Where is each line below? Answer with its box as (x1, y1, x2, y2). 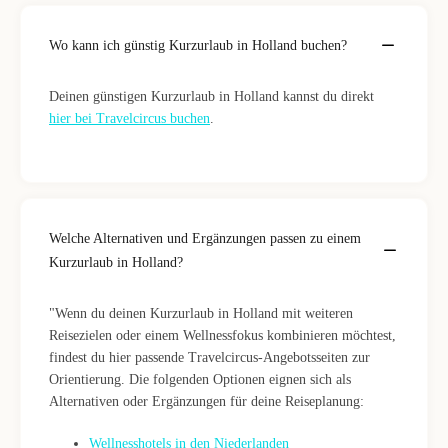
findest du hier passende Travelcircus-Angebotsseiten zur (49, 350, 370, 365)
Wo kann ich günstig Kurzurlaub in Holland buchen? (49, 38, 347, 53)
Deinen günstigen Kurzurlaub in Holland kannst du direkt (49, 89, 374, 104)
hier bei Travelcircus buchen (49, 111, 210, 126)
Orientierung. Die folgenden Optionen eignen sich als (49, 372, 351, 387)
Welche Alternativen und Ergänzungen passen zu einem (49, 231, 361, 246)
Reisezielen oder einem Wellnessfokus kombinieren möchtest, (49, 328, 396, 343)
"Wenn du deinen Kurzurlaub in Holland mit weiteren (49, 306, 353, 321)
